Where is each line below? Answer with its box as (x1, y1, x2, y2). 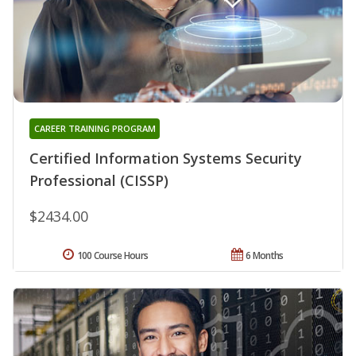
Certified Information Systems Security (29, 148, 302, 168)
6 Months (246, 248, 284, 262)
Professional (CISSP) (29, 170, 168, 190)
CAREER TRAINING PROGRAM (33, 122, 156, 134)
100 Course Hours (76, 248, 149, 262)
